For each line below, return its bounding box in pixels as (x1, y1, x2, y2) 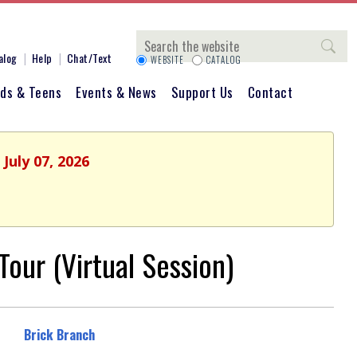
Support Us (171, 82, 233, 102)
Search (136, 30, 179, 47)
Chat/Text (66, 49, 112, 66)
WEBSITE (151, 53, 184, 66)
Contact (247, 82, 292, 102)
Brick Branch (23, 325, 95, 345)
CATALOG (206, 53, 241, 66)
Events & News (76, 82, 157, 102)
